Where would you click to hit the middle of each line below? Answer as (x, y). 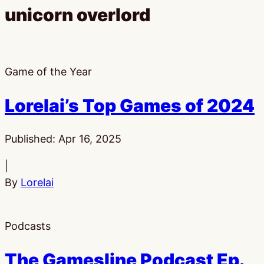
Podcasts (28, 226)
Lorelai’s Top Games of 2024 (130, 106)
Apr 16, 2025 (90, 138)
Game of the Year (48, 72)
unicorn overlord (77, 15)
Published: (32, 138)
